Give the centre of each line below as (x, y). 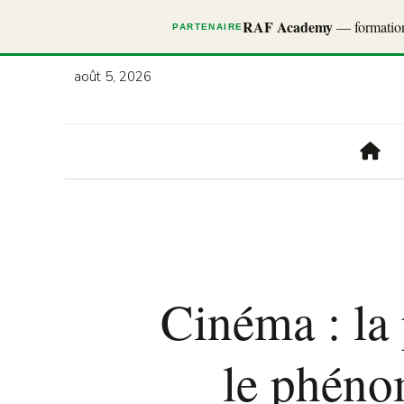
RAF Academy (288, 27)
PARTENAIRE (208, 27)
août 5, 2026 (113, 77)
